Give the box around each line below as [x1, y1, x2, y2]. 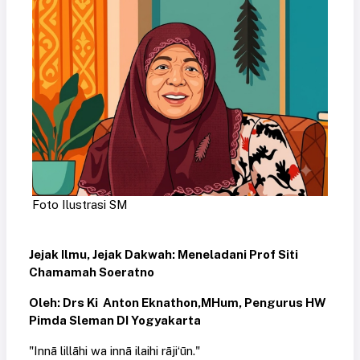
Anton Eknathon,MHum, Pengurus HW [103, 296, 326, 310]
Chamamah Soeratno [29, 265, 154, 280]
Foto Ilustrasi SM [32, 198, 128, 212]
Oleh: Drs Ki [29, 296, 98, 310]
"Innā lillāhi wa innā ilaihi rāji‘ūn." [29, 344, 200, 358]
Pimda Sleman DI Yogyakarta [29, 313, 201, 328]
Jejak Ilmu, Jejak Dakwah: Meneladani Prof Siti [29, 247, 298, 262]
